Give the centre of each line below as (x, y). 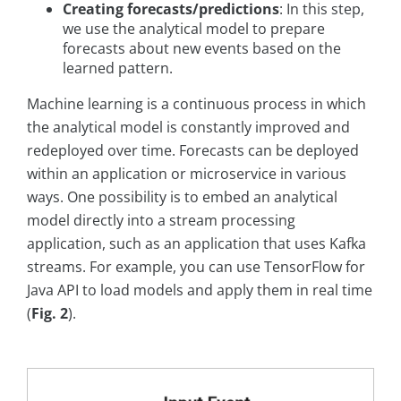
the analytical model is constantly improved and (188, 128)
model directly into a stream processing (161, 221)
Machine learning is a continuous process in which (196, 104)
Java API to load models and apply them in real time (200, 290)
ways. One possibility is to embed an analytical (182, 197)
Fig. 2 (50, 314)
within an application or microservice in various (187, 174)
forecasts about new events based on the (202, 49)
